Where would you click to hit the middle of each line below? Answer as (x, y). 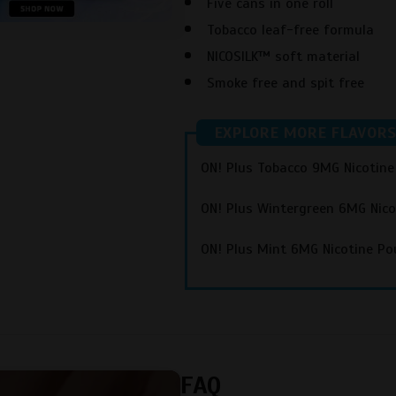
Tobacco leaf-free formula (290, 30)
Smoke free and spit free (286, 84)
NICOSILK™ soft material (283, 57)
